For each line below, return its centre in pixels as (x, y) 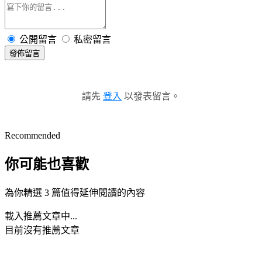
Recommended (32, 135)
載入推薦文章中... (41, 216)
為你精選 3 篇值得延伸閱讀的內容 (75, 192)
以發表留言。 (151, 96)
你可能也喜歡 (47, 164)
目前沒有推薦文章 (42, 230)
